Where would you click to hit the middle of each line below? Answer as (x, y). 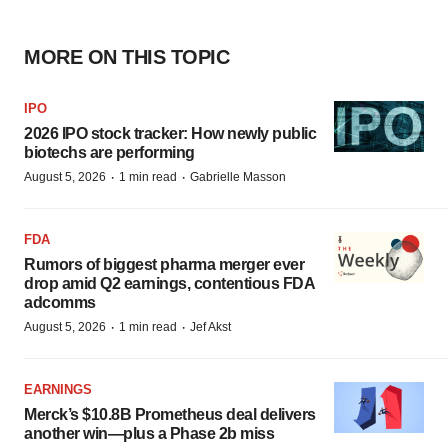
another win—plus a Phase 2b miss (149, 433)
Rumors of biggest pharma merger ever (164, 264)
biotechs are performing (109, 152)
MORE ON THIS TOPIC (126, 57)
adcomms (60, 302)
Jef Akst (210, 327)
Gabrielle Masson (238, 177)
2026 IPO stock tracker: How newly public (170, 133)
